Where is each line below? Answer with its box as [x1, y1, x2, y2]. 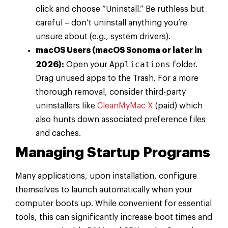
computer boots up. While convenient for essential [15, 199, 212, 208]
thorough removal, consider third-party [36, 88, 186, 97]
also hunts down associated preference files [36, 116, 206, 124]
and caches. [36, 129, 81, 138]
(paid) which [153, 102, 203, 110]
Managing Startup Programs [15, 146, 210, 160]
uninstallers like [36, 102, 97, 110]
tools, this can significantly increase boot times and [15, 213, 212, 222]
